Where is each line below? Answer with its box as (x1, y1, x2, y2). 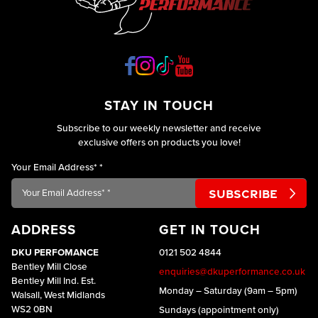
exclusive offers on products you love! (77, 136, 241, 148)
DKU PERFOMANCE (11, 246, 99, 258)
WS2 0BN (11, 303, 53, 315)
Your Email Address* (11, 162, 99, 174)
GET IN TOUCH (159, 222, 261, 238)
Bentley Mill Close (11, 261, 87, 273)
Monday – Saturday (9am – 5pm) (159, 285, 297, 297)
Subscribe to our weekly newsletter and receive (57, 122, 261, 134)
